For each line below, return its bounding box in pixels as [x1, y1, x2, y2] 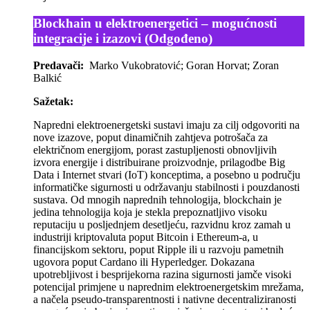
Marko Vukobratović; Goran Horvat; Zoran [84, 59, 279, 71]
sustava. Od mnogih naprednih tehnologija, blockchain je [33, 193, 282, 206]
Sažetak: [33, 95, 73, 107]
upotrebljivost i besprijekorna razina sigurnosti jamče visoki [33, 268, 291, 280]
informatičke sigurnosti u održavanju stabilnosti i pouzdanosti [33, 181, 300, 193]
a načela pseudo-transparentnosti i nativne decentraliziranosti [33, 293, 296, 305]
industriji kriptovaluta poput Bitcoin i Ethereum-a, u [33, 230, 258, 243]
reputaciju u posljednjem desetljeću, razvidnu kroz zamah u [33, 218, 291, 230]
